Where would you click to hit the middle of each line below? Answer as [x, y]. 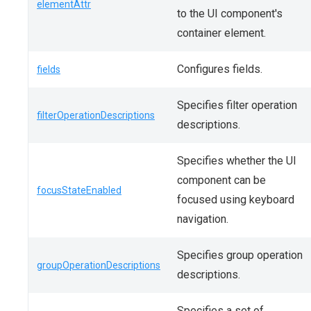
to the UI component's [230, 14]
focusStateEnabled [79, 190]
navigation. [203, 219]
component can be [221, 180]
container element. [221, 33]
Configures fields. [220, 69]
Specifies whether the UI [237, 161]
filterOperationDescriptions [96, 115]
